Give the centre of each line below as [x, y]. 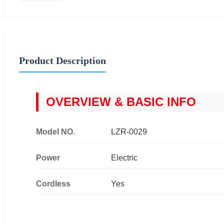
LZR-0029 [129, 131]
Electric [124, 157]
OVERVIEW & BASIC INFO [121, 101]
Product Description [62, 60]
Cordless [53, 183]
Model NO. [55, 131]
